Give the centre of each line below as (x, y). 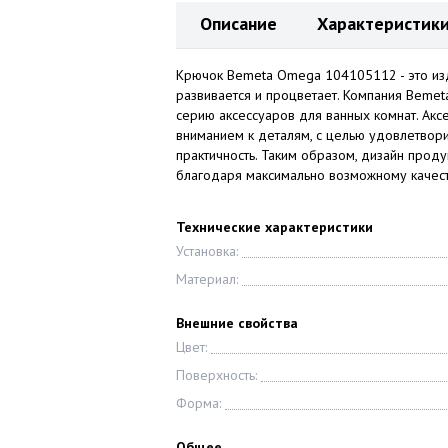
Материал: (207, 279)
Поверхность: (216, 375)
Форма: (198, 403)
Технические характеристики (274, 227)
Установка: (207, 251)
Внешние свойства (237, 323)
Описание (238, 23)
